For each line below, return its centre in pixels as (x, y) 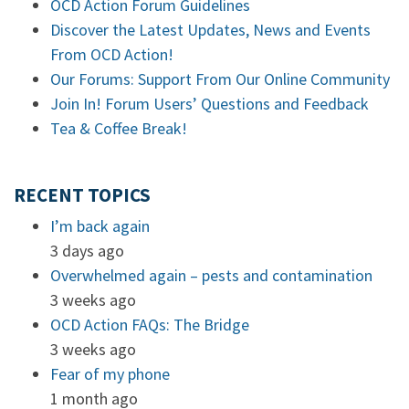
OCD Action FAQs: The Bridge (150, 325)
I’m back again (100, 226)
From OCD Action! (112, 54)
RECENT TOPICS (82, 195)
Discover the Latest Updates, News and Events (210, 30)
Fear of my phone (110, 374)
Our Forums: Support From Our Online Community (220, 79)
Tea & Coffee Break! (119, 128)
